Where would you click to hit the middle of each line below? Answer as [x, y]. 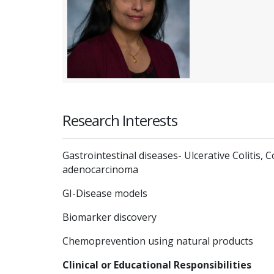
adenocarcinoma [100, 169]
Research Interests [120, 120]
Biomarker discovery [109, 217]
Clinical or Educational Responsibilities [157, 265]
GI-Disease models [105, 193]
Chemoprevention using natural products [158, 241]
